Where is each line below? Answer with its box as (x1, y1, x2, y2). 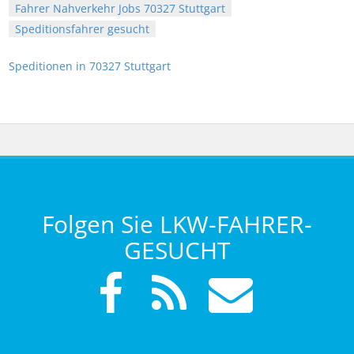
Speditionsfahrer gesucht (15, 21, 149, 37)
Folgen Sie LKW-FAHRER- (42, 208, 312, 241)
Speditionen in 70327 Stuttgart (9, 58, 171, 74)
